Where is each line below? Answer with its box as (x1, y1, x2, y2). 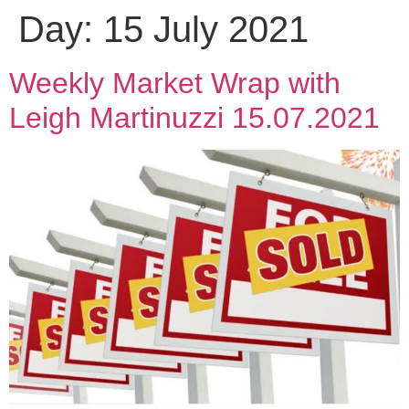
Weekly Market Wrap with (9, 67, 341, 100)
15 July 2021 (103, 9, 309, 49)
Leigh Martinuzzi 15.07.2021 (9, 101, 380, 134)
